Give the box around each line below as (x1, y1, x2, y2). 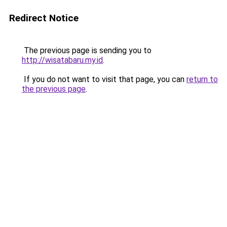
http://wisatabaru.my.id (22, 55, 103, 65)
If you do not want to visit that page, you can (22, 74, 186, 84)
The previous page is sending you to (22, 46, 152, 55)
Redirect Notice (9, 12, 79, 24)
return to (186, 74, 218, 84)
